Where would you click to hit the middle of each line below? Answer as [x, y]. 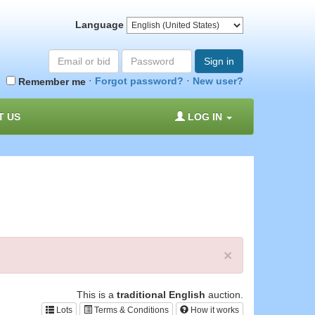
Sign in [219, 61]
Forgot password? [139, 81]
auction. [224, 295]
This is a [97, 295]
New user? [218, 81]
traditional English [161, 295]
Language [99, 25]
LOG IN [205, 117]
